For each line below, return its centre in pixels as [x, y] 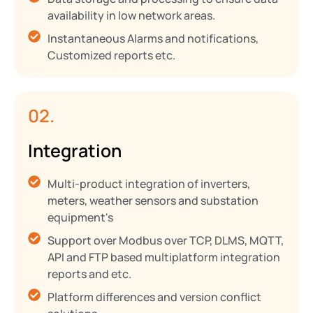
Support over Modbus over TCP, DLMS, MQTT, [165, 241]
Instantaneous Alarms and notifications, [153, 39]
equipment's [80, 218]
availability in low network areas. [131, 16]
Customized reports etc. [111, 56]
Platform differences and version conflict [154, 297]
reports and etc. [89, 274]
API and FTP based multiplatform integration [163, 257]
